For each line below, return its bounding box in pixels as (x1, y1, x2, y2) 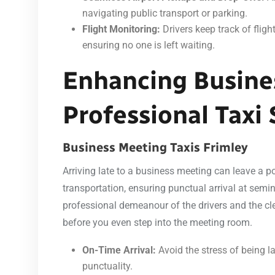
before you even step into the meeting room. (63, 216, 252, 228)
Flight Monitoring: (82, 23, 160, 35)
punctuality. (82, 260, 133, 272)
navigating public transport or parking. (82, 7, 247, 19)
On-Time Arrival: (82, 244, 156, 256)
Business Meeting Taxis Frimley (63, 139, 248, 155)
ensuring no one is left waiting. (82, 39, 215, 51)
